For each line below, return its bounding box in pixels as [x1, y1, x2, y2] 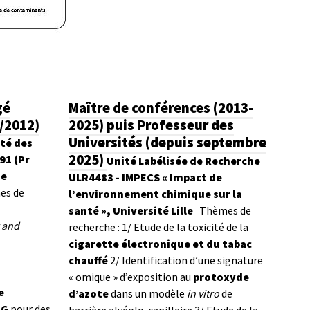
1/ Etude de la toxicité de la [121, 220, 248, 234]
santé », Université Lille [68, 203, 193, 217]
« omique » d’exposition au [68, 270, 193, 284]
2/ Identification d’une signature [109, 253, 263, 267]
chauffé [68, 253, 110, 267]
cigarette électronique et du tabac [68, 237, 252, 250]
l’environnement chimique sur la [68, 187, 242, 201]
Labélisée [138, 154, 188, 167]
